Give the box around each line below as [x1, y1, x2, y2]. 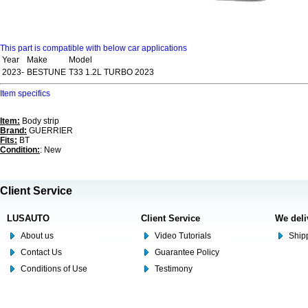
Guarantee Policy [155, 247, 219, 258]
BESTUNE [27, 67, 66, 78]
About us [21, 231, 54, 241]
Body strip [20, 116, 59, 126]
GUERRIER [27, 126, 73, 136]
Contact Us [21, 247, 62, 258]
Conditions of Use [21, 264, 87, 274]
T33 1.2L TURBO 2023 [69, 67, 154, 78]
